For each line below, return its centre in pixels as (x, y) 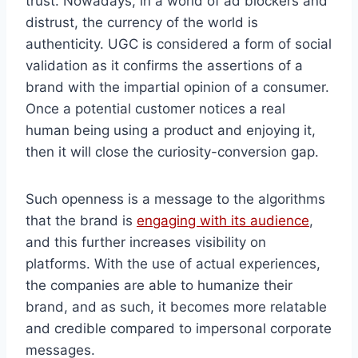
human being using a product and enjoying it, (171, 131)
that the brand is (81, 221)
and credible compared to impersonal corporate (179, 329)
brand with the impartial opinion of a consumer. (177, 88)
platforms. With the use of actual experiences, (173, 264)
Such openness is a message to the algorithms (175, 199)
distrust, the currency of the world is (142, 23)
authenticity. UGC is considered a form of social (179, 44)
